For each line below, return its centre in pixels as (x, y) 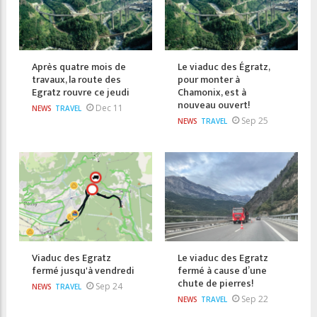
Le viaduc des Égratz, (224, 67)
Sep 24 (109, 286)
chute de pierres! (216, 283)
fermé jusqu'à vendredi (83, 270)
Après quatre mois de (79, 67)
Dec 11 (109, 108)
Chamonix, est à (212, 92)
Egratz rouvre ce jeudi (81, 92)
